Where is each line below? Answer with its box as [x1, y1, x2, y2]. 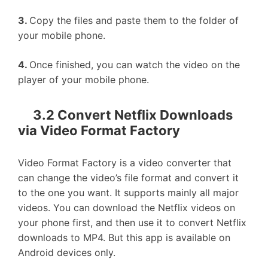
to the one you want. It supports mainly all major [18, 187, 239, 199]
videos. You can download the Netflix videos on [18, 202, 235, 214]
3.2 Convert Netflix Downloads [33, 106, 233, 123]
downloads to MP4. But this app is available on [18, 232, 230, 243]
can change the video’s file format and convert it [18, 172, 239, 184]
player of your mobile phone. [18, 73, 149, 86]
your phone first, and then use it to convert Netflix [18, 217, 246, 229]
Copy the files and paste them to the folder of [29, 14, 239, 26]
